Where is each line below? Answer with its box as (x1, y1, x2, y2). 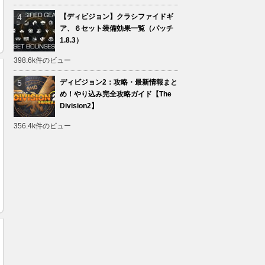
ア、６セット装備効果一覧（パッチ (60, 24, 173, 33)
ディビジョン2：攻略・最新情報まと (60, 78, 177, 86)
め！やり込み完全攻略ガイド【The (60, 90, 172, 98)
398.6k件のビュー (14, 56, 71, 64)
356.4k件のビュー (14, 122, 71, 130)
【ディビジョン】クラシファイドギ (60, 12, 173, 21)
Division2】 (60, 102, 98, 110)
